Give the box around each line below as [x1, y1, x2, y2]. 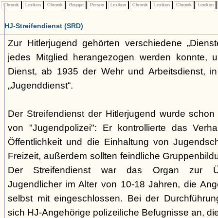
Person [89, 2, 106, 7]
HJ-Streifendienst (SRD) [4, 22, 83, 30]
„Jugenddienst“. [8, 80, 73, 91]
